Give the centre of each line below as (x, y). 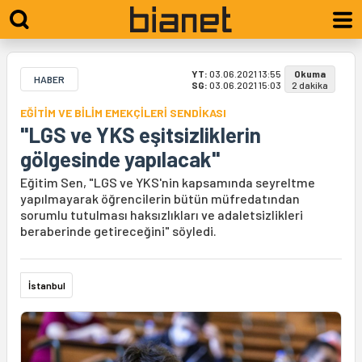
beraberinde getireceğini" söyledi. (118, 231)
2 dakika (310, 85)
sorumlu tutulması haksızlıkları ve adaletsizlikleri (162, 215)
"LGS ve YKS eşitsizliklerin (141, 135)
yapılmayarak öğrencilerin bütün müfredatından (160, 198)
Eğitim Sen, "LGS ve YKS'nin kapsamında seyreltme (168, 182)
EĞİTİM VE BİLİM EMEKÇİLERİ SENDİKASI (123, 113)
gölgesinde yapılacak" (120, 159)
